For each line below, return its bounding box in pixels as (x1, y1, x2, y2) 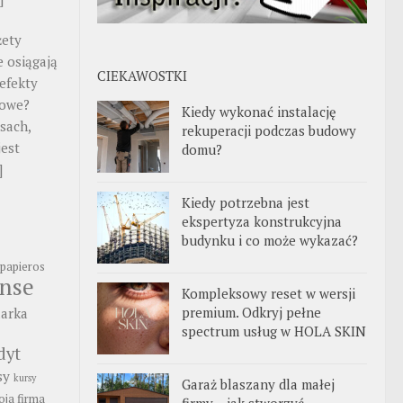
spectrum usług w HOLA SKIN (182, 321, 366, 340)
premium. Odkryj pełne (182, 302, 321, 321)
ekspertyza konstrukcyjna (182, 211, 342, 230)
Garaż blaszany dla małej (182, 374, 335, 393)
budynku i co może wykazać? (182, 230, 358, 249)
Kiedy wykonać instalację (182, 102, 336, 121)
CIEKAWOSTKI (97, 66, 187, 85)
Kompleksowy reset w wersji (182, 283, 355, 302)
